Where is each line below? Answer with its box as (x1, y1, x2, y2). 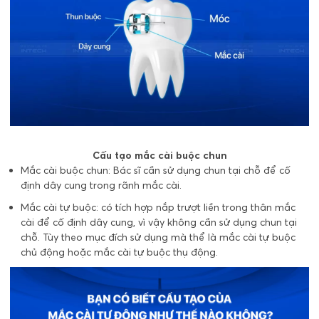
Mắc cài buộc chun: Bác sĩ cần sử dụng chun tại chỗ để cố (21, 163, 291, 177)
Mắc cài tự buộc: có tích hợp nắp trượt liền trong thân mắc (21, 200, 296, 214)
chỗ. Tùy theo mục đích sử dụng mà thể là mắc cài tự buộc (21, 230, 296, 244)
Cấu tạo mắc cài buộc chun (92, 148, 227, 162)
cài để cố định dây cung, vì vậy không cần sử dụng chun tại (21, 215, 297, 229)
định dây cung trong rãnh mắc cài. (21, 178, 184, 192)
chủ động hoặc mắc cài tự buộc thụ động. (21, 245, 218, 258)
